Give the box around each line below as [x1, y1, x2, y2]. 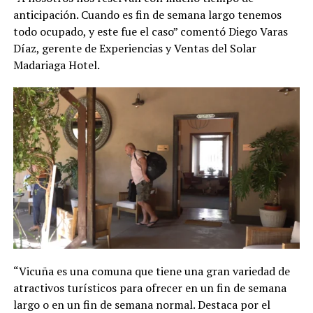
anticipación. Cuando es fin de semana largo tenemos [13, 6, 282, 22]
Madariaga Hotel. [13, 57, 100, 73]
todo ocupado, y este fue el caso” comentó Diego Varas [13, 23, 288, 39]
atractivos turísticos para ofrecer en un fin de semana [13, 279, 286, 296]
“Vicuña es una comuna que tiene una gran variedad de [13, 263, 290, 279]
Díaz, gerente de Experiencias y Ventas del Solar [13, 40, 256, 56]
